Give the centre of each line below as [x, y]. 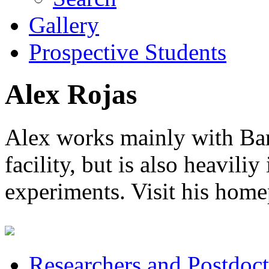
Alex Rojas [71, 95]
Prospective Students [128, 52]
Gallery [64, 25]
